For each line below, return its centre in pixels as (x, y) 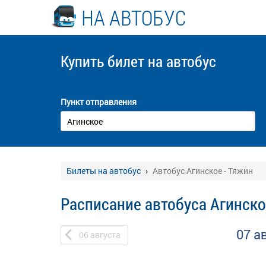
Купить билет (104, 61)
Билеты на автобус (104, 171)
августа (105, 235)
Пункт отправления (99, 102)
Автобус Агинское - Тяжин (203, 171)
